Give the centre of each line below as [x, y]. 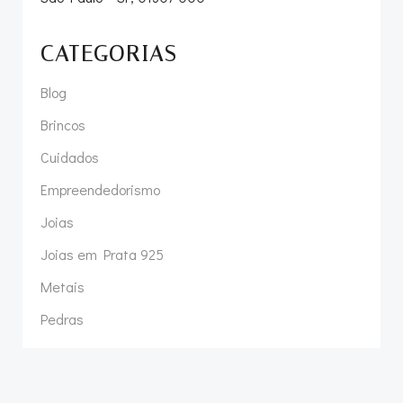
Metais [63, 287]
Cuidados [70, 157]
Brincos [63, 125]
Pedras [62, 319]
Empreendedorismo [100, 190]
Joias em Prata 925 [102, 255]
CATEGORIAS [109, 54]
